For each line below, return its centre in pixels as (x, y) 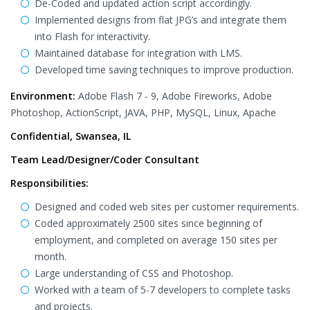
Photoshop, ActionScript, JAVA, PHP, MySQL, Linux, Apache (143, 112)
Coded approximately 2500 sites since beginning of (148, 223)
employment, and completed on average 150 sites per (156, 240)
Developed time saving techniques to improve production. (164, 70)
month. (51, 256)
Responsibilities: (49, 183)
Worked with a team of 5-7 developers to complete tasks (163, 290)
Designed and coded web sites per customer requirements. (167, 207)
